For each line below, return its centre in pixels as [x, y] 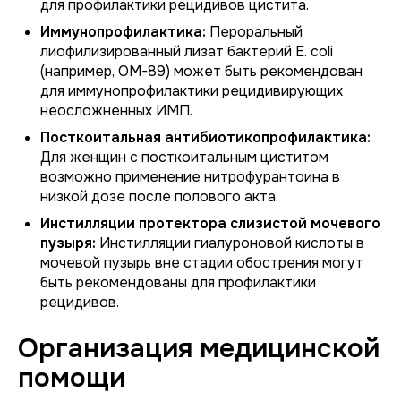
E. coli [314, 51]
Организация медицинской [199, 348]
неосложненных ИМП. [116, 111]
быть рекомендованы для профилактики [178, 282]
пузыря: [68, 243]
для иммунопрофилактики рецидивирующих [192, 91]
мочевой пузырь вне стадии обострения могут [202, 263]
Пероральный [254, 32]
